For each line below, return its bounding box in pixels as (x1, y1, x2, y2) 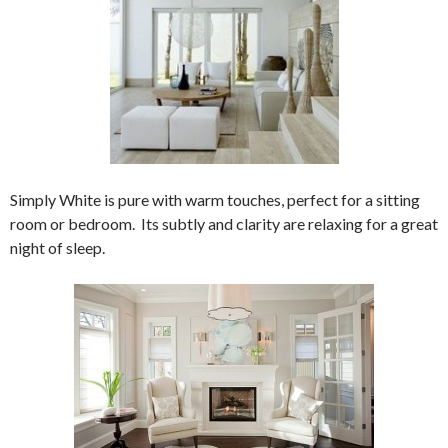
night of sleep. (10, 238, 105, 257)
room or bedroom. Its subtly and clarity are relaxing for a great (10, 214, 438, 233)
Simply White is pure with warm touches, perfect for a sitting (10, 190, 420, 209)
